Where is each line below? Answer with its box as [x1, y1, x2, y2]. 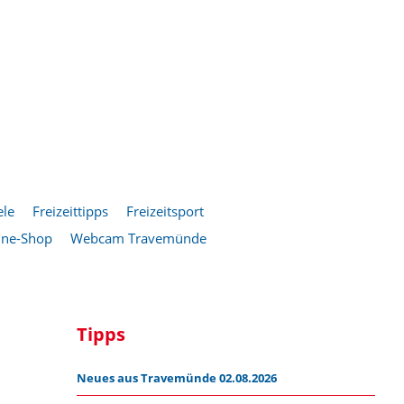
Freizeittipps [32, 202, 108, 220]
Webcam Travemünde [70, 229, 207, 247]
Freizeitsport [126, 202, 204, 220]
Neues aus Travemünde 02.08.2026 [77, 370, 278, 386]
